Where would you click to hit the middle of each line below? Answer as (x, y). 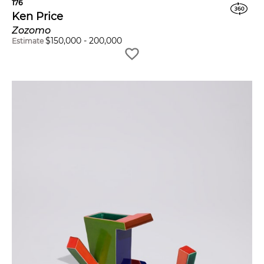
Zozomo (31, 30)
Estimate (28, 41)
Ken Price (37, 16)
